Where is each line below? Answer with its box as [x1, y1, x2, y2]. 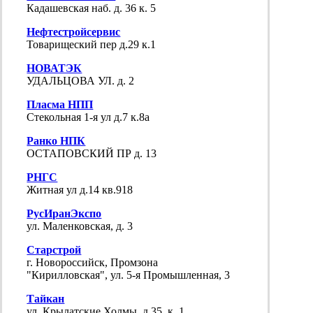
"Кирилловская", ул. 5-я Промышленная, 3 [27, 269, 231, 282]
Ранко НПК [27, 135, 86, 147]
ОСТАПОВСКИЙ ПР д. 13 [27, 147, 157, 160]
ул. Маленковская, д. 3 [27, 220, 133, 233]
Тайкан [27, 293, 65, 305]
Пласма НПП [27, 99, 94, 111]
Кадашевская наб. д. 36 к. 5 [27, 2, 156, 15]
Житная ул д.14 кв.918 [27, 184, 133, 196]
